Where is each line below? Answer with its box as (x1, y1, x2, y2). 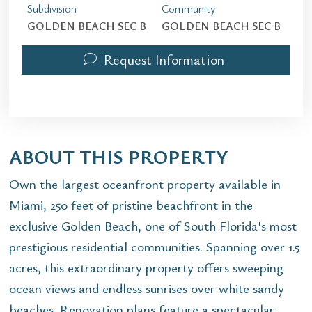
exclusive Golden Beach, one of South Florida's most (9, 216, 297, 234)
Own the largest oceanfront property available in (9, 174, 281, 192)
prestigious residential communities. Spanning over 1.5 (9, 237, 299, 255)
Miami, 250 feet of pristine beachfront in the (9, 195, 253, 213)
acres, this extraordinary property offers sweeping (9, 258, 283, 276)
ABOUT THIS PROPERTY (9, 142, 228, 169)
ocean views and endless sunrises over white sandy (9, 279, 284, 297)
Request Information (104, 49, 224, 69)
